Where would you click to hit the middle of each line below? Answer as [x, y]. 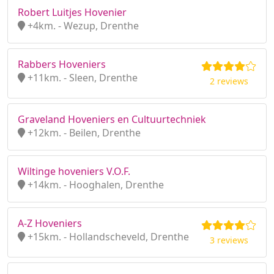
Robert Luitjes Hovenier [72, 12]
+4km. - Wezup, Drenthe [82, 26]
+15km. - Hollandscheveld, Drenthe [107, 237]
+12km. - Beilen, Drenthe [83, 133]
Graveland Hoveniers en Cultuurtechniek [112, 119]
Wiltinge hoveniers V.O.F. [74, 171]
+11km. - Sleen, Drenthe [81, 78]
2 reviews [229, 81]
